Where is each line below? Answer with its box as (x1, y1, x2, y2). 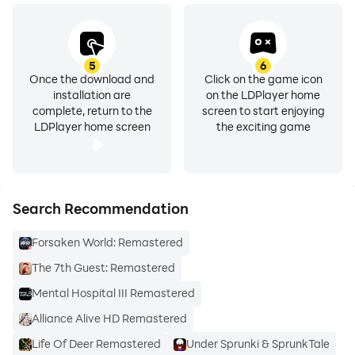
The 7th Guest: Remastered (32, 260, 175, 275)
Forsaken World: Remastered (32, 235, 183, 250)
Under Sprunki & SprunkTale (186, 336, 330, 351)
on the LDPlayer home (206, 87, 320, 102)
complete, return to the (32, 103, 152, 118)
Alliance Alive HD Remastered (32, 311, 187, 326)
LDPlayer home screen (33, 119, 151, 134)
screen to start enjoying (201, 103, 325, 118)
